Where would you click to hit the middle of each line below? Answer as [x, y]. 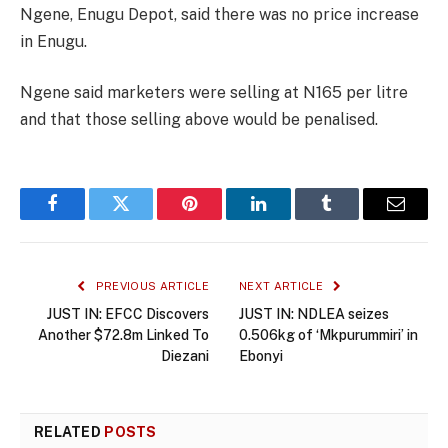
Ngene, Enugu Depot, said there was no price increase [219, 14]
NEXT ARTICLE [283, 286]
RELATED [69, 432]
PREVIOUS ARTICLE [150, 286]
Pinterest [220, 218]
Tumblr [352, 218]
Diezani [185, 356]
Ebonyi [261, 356]
